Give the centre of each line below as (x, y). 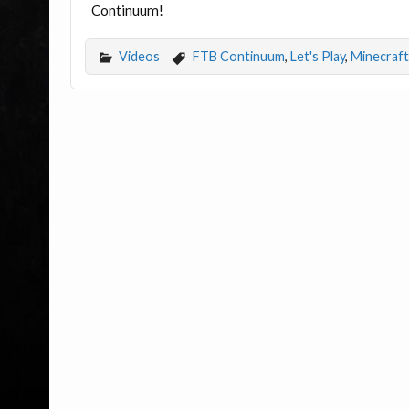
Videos (140, 56)
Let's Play (317, 56)
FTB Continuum (238, 56)
